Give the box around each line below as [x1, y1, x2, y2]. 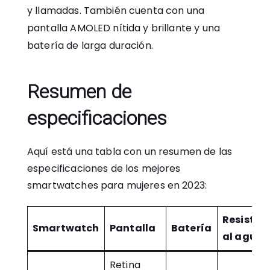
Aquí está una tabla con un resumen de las [27, 145, 233, 159]
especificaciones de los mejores [27, 162, 181, 175]
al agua [222, 230, 264, 243]
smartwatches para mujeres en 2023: [27, 178, 207, 192]
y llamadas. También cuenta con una [27, 4, 205, 17]
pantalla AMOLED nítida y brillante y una [27, 21, 220, 35]
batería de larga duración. [27, 39, 153, 52]
